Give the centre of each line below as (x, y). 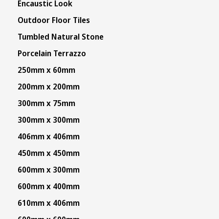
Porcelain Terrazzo (52, 53)
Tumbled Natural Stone (60, 37)
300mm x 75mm (46, 103)
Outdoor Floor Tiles (54, 20)
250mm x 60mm (46, 70)
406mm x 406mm (48, 136)
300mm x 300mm (48, 120)
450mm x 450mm (48, 153)
